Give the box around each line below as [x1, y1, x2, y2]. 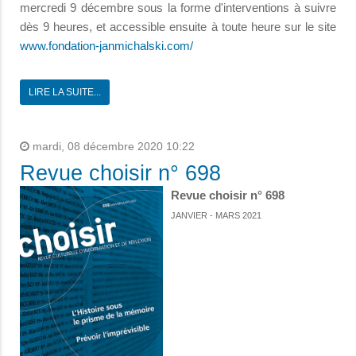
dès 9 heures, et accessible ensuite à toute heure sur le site [20, 20, 336, 34]
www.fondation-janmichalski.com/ [20, 39, 193, 53]
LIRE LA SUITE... [29, 87, 101, 99]
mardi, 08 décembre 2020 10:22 [29, 141, 195, 153]
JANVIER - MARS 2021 [171, 211, 261, 221]
